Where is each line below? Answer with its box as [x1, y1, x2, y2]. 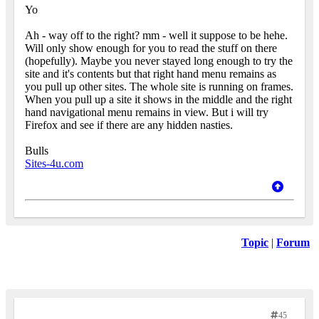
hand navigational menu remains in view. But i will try [25, 106, 268, 119]
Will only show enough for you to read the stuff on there [25, 42, 277, 55]
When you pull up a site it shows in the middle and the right [25, 93, 292, 106]
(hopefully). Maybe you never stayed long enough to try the [25, 55, 293, 68]
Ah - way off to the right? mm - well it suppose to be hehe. [25, 29, 288, 42]
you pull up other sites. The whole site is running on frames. [25, 80, 293, 93]
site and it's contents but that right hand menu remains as [25, 68, 276, 80]
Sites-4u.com [25, 157, 83, 170]
